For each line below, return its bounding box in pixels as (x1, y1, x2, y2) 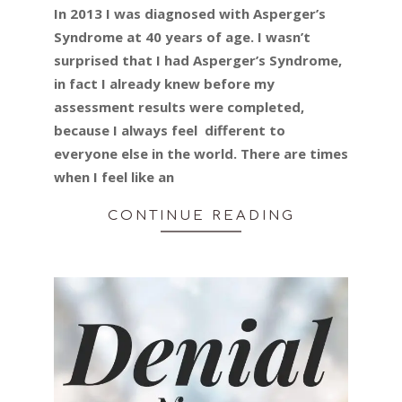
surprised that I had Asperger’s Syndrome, (54, 50, 342, 69)
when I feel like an (54, 167, 174, 186)
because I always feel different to (54, 120, 285, 139)
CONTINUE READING (107, 207, 295, 223)
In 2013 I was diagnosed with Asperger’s (54, 4, 326, 22)
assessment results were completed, (54, 97, 304, 116)
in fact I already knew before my (54, 74, 275, 92)
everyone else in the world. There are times (54, 144, 348, 162)
